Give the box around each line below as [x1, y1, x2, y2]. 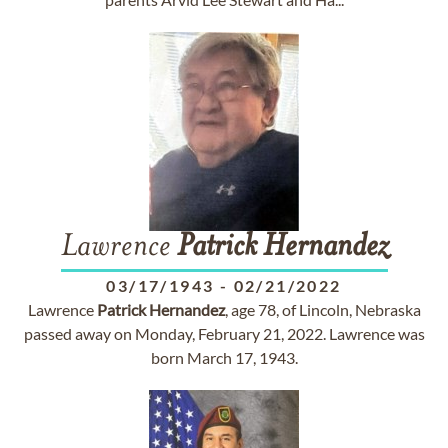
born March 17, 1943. [150, 348, 298, 367]
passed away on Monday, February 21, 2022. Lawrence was [23, 324, 425, 343]
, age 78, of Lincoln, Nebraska [224, 300, 421, 319]
